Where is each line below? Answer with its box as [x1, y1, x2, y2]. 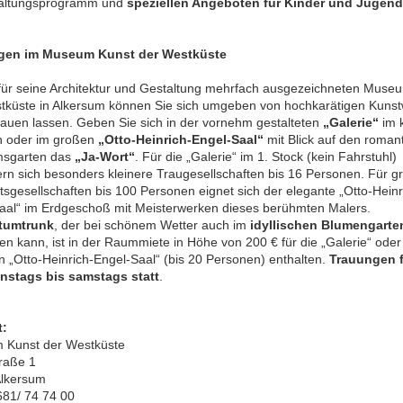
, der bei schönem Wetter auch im [54, 217, 250, 232]
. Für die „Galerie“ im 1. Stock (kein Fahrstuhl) [135, 148, 397, 164]
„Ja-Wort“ [75, 148, 135, 164]
